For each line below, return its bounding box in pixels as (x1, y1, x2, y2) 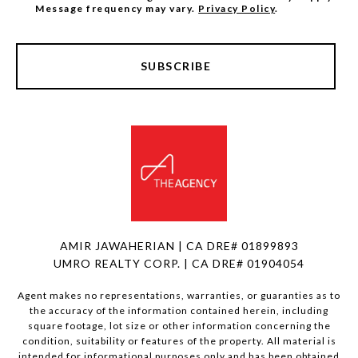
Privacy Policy (198, 2, 276, 14)
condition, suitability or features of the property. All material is (22, 334, 336, 347)
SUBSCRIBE (140, 58, 212, 73)
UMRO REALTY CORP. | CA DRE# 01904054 (54, 256, 304, 270)
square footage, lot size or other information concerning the (27, 319, 331, 332)
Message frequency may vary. (35, 2, 199, 14)
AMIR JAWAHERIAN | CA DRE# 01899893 (59, 238, 299, 253)
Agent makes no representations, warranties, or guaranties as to (18, 288, 340, 301)
